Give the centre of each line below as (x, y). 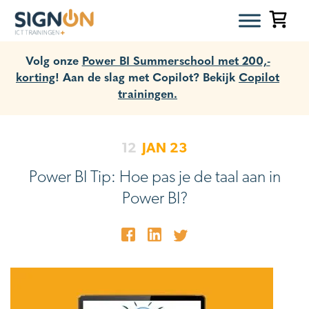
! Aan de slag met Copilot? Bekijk (147, 76)
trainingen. (148, 93)
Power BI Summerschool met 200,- (176, 60)
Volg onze (53, 60)
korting (36, 76)
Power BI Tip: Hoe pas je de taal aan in (154, 176)
